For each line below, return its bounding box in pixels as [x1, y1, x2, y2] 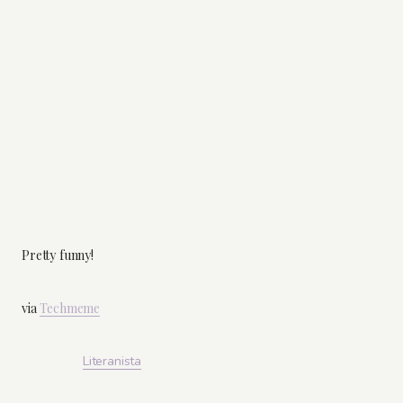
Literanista [82, 353, 142, 371]
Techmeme [40, 299, 101, 317]
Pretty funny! [22, 246, 94, 264]
